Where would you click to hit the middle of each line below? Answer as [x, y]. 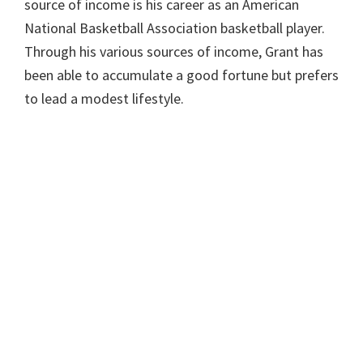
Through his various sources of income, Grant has [174, 52]
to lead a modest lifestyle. [104, 99]
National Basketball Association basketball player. [175, 28]
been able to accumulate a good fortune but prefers [181, 75]
